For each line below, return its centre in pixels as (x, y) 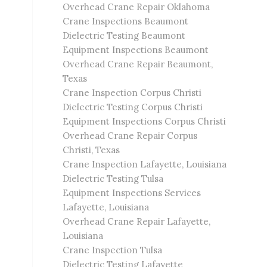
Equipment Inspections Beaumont (136, 50)
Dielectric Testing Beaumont (124, 35)
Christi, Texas (91, 150)
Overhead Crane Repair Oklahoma (136, 7)
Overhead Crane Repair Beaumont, (138, 64)
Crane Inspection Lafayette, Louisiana (145, 164)
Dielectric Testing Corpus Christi (133, 107)
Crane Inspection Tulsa (113, 250)
